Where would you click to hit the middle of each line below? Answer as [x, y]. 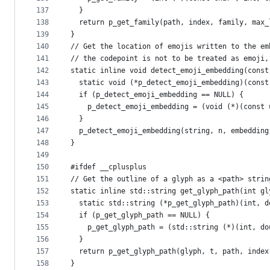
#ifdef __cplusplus [108, 167]
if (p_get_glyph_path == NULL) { [140, 215]
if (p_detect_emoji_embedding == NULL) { [157, 95]
